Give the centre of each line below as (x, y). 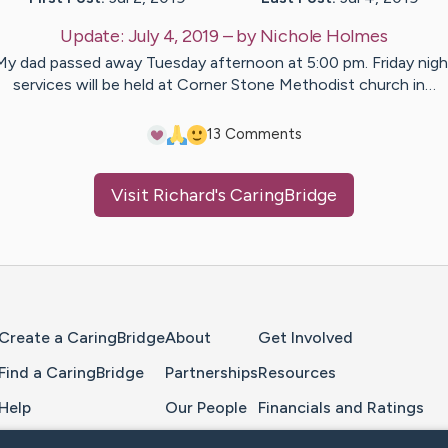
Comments (261, 134)
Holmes (356, 36)
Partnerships (211, 372)
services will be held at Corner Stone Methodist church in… (224, 85)
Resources (297, 372)
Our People (206, 407)
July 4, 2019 (173, 36)
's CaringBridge (276, 195)
